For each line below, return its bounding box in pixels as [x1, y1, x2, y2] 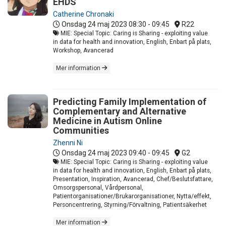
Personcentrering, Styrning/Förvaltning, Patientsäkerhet [53, 201, 207, 208]
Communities [53, 125, 109, 136]
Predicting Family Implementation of [53, 96, 206, 107]
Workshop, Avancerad [53, 46, 114, 54]
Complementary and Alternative [53, 105, 186, 117]
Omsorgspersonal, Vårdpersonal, [53, 184, 143, 191]
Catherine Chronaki [53, 10, 114, 18]
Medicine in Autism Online [53, 115, 162, 126]
